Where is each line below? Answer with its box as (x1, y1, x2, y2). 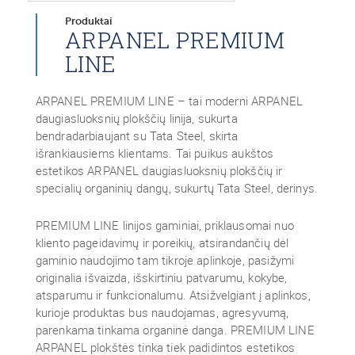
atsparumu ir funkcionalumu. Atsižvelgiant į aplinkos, (35, 287, 311, 303)
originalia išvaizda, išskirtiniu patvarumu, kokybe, (35, 269, 288, 285)
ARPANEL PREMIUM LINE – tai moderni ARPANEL (35, 93, 303, 109)
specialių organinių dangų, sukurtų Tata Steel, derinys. (35, 180, 319, 196)
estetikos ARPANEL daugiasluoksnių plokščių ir (35, 162, 283, 178)
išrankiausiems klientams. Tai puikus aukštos (35, 145, 274, 161)
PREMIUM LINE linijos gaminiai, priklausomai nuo (35, 217, 294, 233)
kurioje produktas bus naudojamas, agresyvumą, (35, 304, 289, 320)
